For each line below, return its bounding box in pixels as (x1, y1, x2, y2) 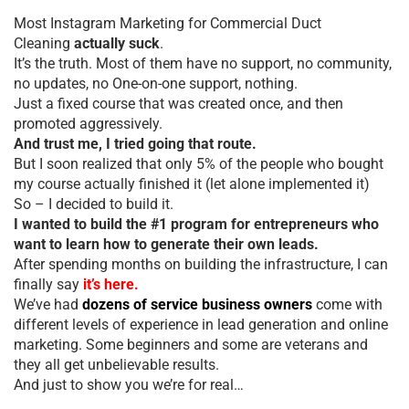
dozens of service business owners (82, 295, 312, 313)
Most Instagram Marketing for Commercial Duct (14, 14, 321, 32)
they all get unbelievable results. (14, 355, 219, 373)
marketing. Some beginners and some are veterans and (14, 335, 368, 353)
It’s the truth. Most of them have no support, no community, (14, 54, 392, 72)
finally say (14, 275, 83, 293)
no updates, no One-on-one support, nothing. (14, 74, 298, 92)
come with (312, 295, 383, 313)
